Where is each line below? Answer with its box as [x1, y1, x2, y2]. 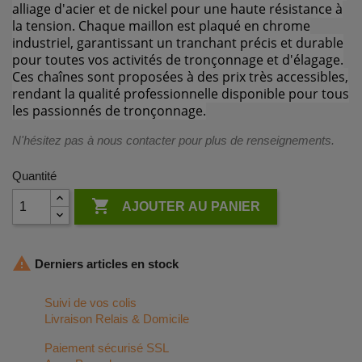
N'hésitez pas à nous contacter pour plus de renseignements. [12, 133, 335, 147]
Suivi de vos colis [44, 296, 137, 309]
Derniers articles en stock [32, 256, 179, 271]
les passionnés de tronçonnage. [12, 102, 206, 120]
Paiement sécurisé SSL [44, 341, 169, 355]
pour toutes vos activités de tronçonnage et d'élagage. [12, 51, 343, 69]
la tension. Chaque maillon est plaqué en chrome [12, 17, 310, 35]
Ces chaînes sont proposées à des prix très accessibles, [12, 68, 348, 86]
